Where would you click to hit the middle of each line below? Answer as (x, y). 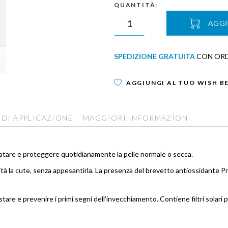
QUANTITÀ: (136, 5)
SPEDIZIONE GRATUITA (154, 56)
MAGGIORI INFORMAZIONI (137, 118)
